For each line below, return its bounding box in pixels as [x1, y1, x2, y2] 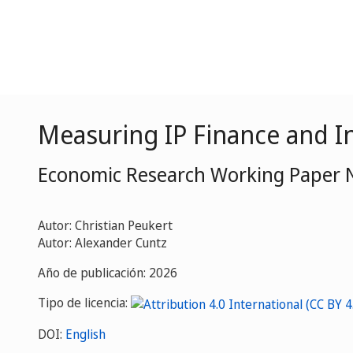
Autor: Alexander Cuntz [38, 234, 167, 251]
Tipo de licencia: [38, 294, 131, 311]
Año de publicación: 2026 [38, 264, 177, 281]
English [65, 325, 106, 343]
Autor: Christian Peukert [38, 217, 173, 234]
